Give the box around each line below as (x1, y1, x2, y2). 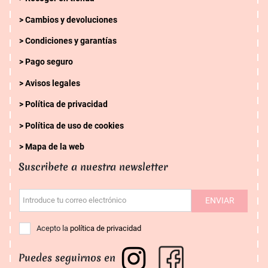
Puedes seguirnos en (19, 251, 115, 264)
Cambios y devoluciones (25, 14, 117, 25)
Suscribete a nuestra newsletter (19, 160, 167, 174)
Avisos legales (25, 78, 80, 89)
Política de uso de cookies (25, 120, 124, 131)
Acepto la (36, 223, 71, 233)
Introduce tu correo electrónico (23, 196, 127, 205)
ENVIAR (205, 195, 234, 206)
